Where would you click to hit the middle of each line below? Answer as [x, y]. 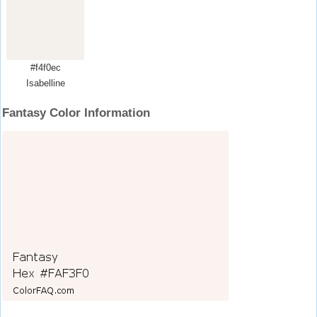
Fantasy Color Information [76, 113]
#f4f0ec [45, 68]
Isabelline [45, 83]
